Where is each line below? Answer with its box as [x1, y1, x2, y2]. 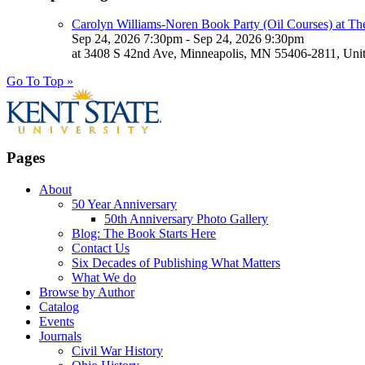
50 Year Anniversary [72, 196, 177, 211]
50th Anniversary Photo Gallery [104, 211, 268, 226]
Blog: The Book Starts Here [72, 226, 216, 240]
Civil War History [72, 343, 163, 358]
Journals [39, 328, 81, 343]
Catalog [39, 299, 79, 314]
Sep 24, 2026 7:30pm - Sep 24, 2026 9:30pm [72, 32, 304, 46]
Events [39, 314, 74, 328]
